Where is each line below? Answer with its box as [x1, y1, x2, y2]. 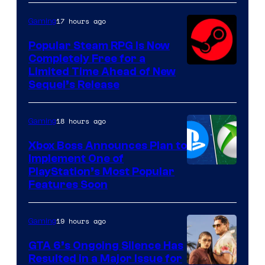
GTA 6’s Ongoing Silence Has [28, 239, 183, 253]
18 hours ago [56, 116, 106, 127]
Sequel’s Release [28, 78, 119, 92]
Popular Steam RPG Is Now [28, 39, 170, 53]
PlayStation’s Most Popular [28, 165, 174, 179]
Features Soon [28, 178, 108, 192]
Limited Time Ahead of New [28, 65, 176, 79]
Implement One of [28, 152, 124, 166]
